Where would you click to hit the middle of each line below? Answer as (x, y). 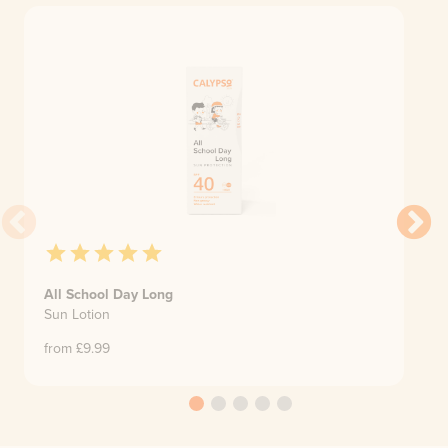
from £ (63, 349)
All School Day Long (108, 295)
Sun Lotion (77, 315)
